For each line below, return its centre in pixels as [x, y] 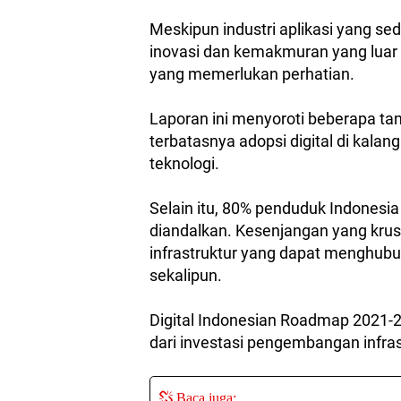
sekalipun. [188, 276]
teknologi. [186, 164]
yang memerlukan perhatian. [254, 74]
